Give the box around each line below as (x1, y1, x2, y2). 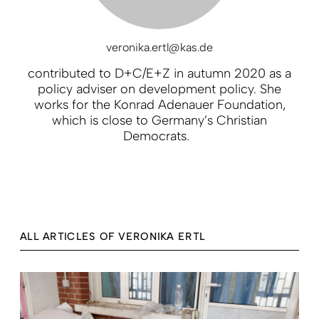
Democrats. (122, 127, 197, 144)
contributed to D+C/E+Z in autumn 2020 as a (28, 65, 291, 81)
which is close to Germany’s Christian (52, 112, 267, 128)
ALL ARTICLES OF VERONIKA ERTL (20, 230, 206, 243)
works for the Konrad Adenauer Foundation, (33, 96, 286, 113)
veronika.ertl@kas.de (106, 40, 213, 54)
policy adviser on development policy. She (38, 80, 281, 97)
